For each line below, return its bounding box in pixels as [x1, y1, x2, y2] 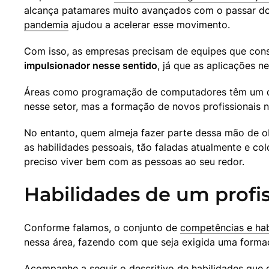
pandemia [24, 19, 68, 31]
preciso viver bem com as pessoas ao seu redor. [24, 156, 244, 168]
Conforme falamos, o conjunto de [24, 222, 180, 234]
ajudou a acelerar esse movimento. [68, 19, 230, 31]
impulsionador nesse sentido [24, 59, 157, 72]
